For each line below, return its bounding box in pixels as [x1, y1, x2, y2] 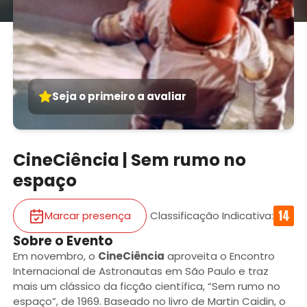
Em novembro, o [12, 249, 98, 264]
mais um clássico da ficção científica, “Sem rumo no [12, 279, 280, 294]
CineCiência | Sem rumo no [12, 148, 246, 172]
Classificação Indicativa [150, 208, 272, 223]
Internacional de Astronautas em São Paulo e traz [12, 264, 269, 279]
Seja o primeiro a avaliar [52, 88, 187, 103]
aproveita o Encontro [164, 249, 275, 264]
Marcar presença [44, 208, 131, 223]
